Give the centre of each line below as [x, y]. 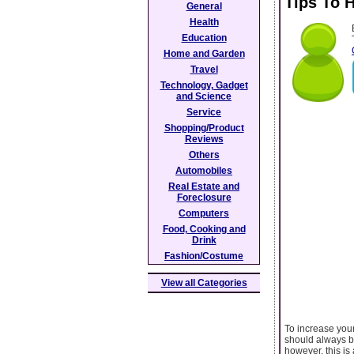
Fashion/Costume [204, 256]
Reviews [204, 139]
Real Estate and [204, 186]
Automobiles [204, 171]
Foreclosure [204, 198]
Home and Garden [204, 54]
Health [204, 22]
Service [204, 112]
